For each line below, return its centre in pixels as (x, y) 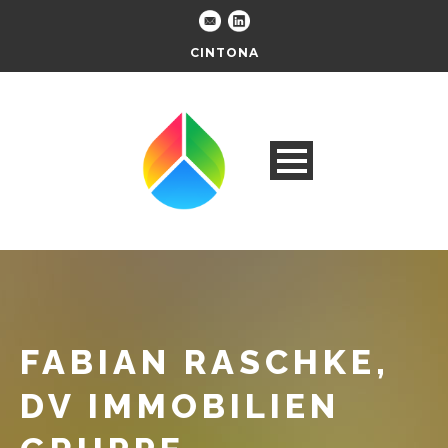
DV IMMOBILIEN (180, 406)
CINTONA (224, 52)
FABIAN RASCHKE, (205, 362)
